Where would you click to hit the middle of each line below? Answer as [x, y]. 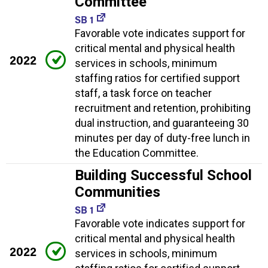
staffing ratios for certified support [157, 78]
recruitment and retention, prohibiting [163, 108]
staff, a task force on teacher [143, 93]
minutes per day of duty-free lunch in [162, 138]
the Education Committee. [137, 153]
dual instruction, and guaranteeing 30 [162, 123]
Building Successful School [163, 176]
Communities [118, 192]
